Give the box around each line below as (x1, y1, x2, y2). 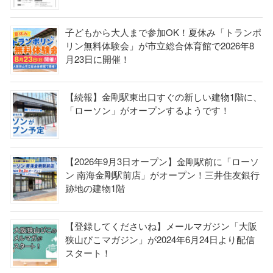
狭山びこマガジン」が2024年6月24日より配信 (65, 233, 255, 246)
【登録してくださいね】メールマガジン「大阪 (65, 219, 257, 233)
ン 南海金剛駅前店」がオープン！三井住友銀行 (65, 168, 260, 182)
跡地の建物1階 (65, 182, 125, 195)
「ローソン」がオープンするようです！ (65, 103, 230, 116)
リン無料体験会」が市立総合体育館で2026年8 (65, 38, 254, 52)
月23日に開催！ (65, 52, 130, 65)
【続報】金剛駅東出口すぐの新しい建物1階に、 (65, 90, 262, 103)
